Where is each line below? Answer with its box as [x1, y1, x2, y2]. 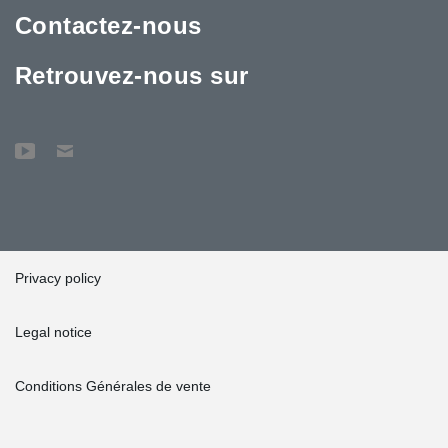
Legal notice [15, 323, 92, 340]
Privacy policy [15, 269, 101, 286]
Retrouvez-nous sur [15, 61, 249, 89]
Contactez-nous [15, 11, 202, 39]
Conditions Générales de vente [15, 377, 211, 394]
